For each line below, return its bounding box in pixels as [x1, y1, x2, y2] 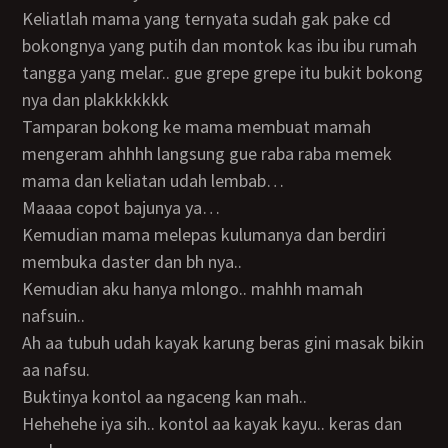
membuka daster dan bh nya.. [22, 250, 243, 273]
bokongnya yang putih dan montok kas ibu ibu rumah [22, 34, 418, 57]
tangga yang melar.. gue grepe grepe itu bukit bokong [22, 61, 424, 84]
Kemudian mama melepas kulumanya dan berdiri [22, 223, 34, 246]
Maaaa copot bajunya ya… [36, 196, 221, 219]
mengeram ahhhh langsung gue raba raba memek [22, 142, 393, 165]
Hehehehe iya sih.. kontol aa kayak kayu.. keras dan [22, 412, 35, 435]
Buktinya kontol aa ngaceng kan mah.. [33, 385, 308, 408]
